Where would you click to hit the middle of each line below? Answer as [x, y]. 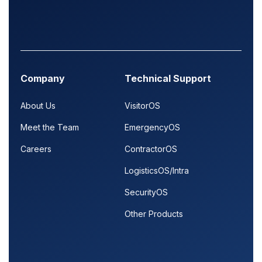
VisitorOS [142, 105]
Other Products [154, 213]
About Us [38, 105]
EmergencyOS [152, 127]
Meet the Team [50, 127]
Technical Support [168, 78]
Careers [36, 149]
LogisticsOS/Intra [156, 170]
